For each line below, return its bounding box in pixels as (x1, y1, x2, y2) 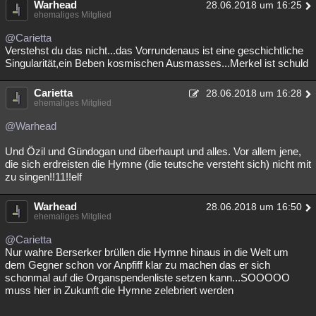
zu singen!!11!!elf (5, 171, 82, 183)
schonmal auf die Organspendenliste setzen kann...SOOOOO (5, 272, 290, 284)
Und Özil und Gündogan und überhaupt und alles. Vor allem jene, (5, 145, 301, 158)
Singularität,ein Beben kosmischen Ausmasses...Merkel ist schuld (5, 57, 308, 70)
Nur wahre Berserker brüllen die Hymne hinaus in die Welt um (5, 246, 288, 259)
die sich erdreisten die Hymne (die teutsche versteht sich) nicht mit (5, 158, 311, 171)
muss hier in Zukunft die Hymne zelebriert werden (5, 284, 233, 297)
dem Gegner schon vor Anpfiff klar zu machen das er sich (5, 259, 270, 272)
